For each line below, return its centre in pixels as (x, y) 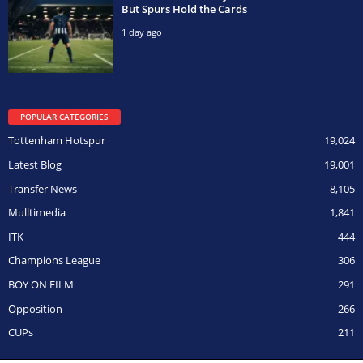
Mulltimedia (37, 213)
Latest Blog (35, 164)
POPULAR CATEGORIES (64, 116)
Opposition (35, 308)
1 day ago (142, 32)
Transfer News (43, 188)
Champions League (54, 261)
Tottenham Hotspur (57, 141)
